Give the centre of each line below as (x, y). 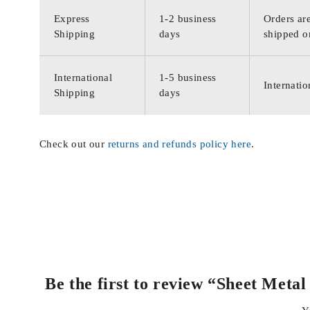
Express (72, 19)
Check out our (74, 144)
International (83, 77)
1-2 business (188, 19)
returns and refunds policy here (180, 144)
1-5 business (188, 77)
